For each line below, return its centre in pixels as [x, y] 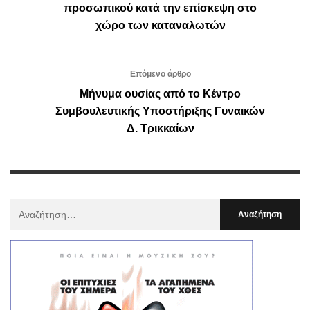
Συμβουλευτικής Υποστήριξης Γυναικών [160, 111]
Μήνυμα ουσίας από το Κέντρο [160, 94]
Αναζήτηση [34, 207]
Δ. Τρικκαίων [160, 129]
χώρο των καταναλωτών [160, 26]
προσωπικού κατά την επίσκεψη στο [160, 8]
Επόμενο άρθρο [160, 74]
